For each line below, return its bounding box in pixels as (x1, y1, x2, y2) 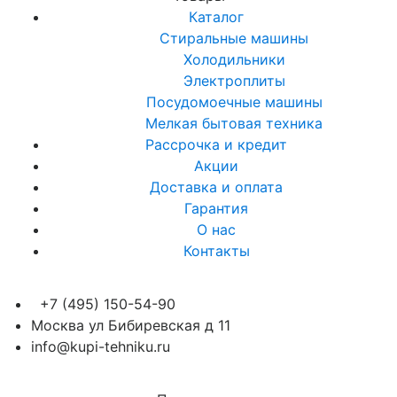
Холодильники (183, 51, 285, 69)
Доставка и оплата (150, 178, 283, 197)
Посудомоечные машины (145, 93, 323, 112)
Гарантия (184, 199, 248, 218)
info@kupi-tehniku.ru (31, 338, 170, 356)
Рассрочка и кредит (145, 136, 287, 154)
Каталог (189, 8, 244, 27)
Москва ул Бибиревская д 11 (31, 316, 230, 335)
